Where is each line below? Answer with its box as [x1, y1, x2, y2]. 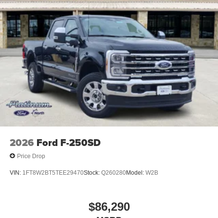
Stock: [84, 169, 101, 177]
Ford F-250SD [36, 135, 101, 150]
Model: [126, 169, 145, 177]
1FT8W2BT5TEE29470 [22, 169, 84, 177]
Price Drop [17, 152, 45, 160]
